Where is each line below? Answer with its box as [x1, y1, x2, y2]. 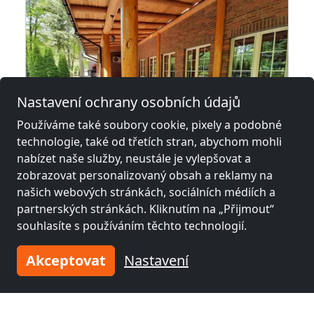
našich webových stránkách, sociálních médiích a [17, 184, 275, 200]
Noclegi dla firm [37, 191, 130, 208]
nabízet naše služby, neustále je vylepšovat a [17, 151, 251, 166]
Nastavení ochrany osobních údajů [17, 93, 240, 111]
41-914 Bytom [37, 210, 102, 224]
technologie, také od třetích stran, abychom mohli [17, 134, 282, 149]
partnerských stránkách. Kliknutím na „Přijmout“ [17, 201, 274, 217]
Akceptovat [26, 251, 106, 270]
